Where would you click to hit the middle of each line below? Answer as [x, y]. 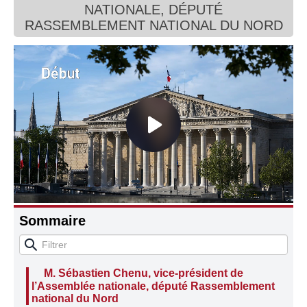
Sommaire [52, 220]
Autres [153, 52]
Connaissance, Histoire [153, 23]
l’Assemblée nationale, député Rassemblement [153, 286]
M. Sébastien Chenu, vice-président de [144, 273]
